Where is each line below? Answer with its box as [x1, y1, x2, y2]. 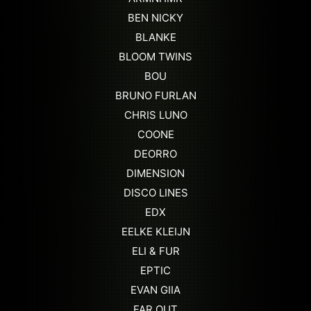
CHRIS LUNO [124, 108, 187, 121]
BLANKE [135, 30, 176, 44]
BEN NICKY [128, 10, 183, 24]
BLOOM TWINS [119, 49, 192, 63]
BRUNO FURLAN [115, 88, 196, 102]
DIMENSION [126, 166, 185, 180]
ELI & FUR [131, 244, 180, 258]
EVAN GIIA [131, 283, 180, 296]
